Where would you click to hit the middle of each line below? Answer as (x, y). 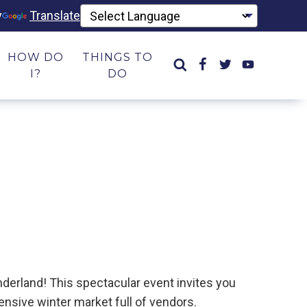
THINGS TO (118, 57)
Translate (55, 15)
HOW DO (36, 57)
